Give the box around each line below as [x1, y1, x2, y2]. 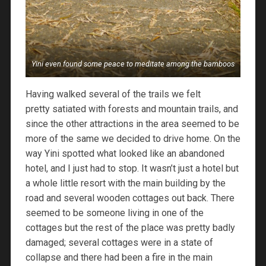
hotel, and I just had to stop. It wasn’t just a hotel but [25, 163, 239, 175]
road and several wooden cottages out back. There [25, 192, 235, 204]
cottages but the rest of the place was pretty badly [25, 222, 235, 234]
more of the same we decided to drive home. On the [25, 133, 240, 145]
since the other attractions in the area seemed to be [25, 118, 239, 130]
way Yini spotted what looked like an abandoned [25, 148, 224, 160]
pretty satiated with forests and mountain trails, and [25, 103, 238, 115]
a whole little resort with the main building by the [25, 178, 226, 189]
